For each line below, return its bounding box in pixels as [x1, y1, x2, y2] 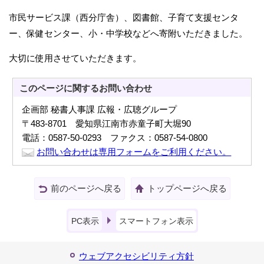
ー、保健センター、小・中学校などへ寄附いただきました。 [9, 28, 247, 38]
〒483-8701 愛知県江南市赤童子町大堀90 [22, 118, 192, 128]
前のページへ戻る [50, 183, 121, 193]
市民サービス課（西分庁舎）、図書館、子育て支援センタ [9, 12, 239, 22]
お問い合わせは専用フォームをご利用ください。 [37, 146, 232, 157]
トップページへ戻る [147, 183, 227, 193]
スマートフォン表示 [118, 216, 193, 226]
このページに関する [19, 82, 100, 93]
